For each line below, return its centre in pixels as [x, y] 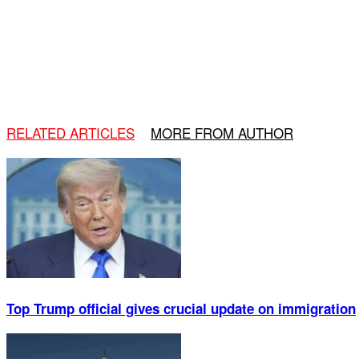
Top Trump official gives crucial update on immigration [181, 308]
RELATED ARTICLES [71, 132]
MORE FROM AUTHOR [222, 132]
